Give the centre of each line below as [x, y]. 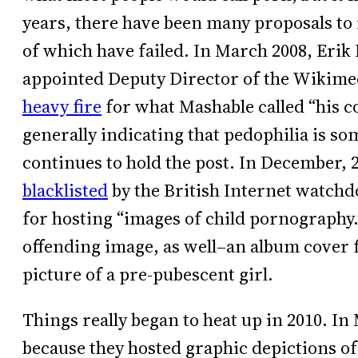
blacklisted [65, 190]
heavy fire [62, 106]
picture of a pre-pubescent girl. [148, 274]
